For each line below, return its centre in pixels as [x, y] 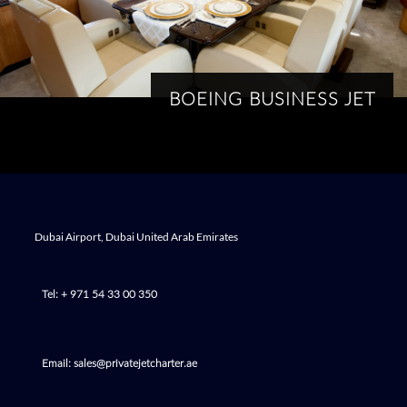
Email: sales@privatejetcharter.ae [119, 364]
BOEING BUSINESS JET [272, 100]
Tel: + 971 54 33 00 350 [99, 295]
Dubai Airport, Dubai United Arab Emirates [136, 237]
